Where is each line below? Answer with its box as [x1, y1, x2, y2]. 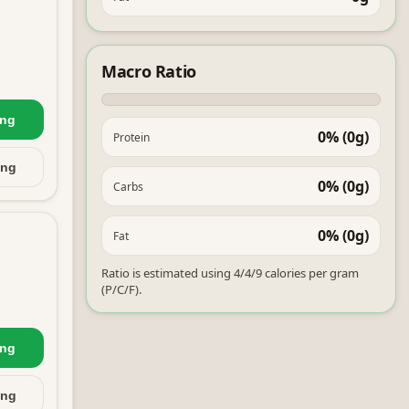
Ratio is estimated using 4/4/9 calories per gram [101, 265, 359, 281]
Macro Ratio [101, 60, 197, 82]
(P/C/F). [101, 281, 142, 298]
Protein [113, 129, 150, 145]
